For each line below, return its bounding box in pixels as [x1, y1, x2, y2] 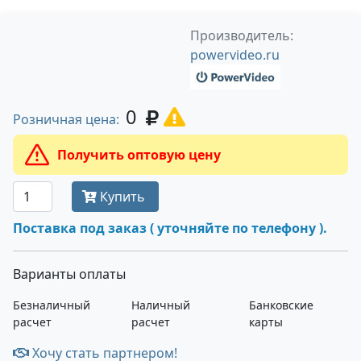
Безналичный [13, 297, 90, 313]
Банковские [249, 297, 314, 313]
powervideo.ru [190, 46, 280, 64]
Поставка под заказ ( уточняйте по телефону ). [13, 219, 327, 237]
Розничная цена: [13, 110, 126, 128]
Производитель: [190, 27, 293, 44]
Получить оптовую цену [57, 146, 221, 164]
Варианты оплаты [13, 265, 126, 283]
